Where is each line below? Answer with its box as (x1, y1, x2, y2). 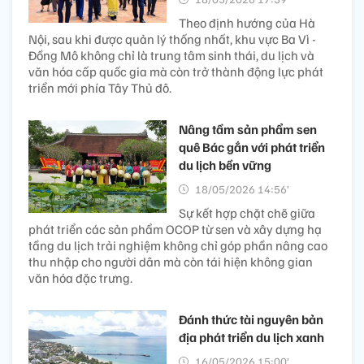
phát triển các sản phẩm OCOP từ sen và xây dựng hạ (28, 221, 322, 238)
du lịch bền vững (179, 157, 271, 174)
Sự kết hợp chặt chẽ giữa (179, 205, 315, 222)
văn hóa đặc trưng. (28, 270, 132, 287)
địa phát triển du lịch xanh (179, 329, 324, 346)
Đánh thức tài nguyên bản (179, 311, 323, 328)
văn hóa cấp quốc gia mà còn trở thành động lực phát (28, 63, 323, 80)
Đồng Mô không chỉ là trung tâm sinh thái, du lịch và (28, 47, 314, 64)
